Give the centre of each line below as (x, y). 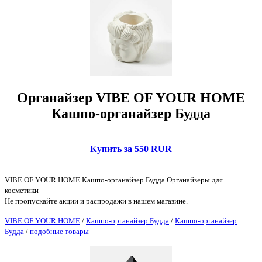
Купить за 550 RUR (131, 149)
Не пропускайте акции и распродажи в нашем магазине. (96, 201)
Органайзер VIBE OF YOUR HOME (131, 97)
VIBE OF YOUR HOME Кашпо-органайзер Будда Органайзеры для (114, 180)
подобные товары (59, 231)
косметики (22, 190)
